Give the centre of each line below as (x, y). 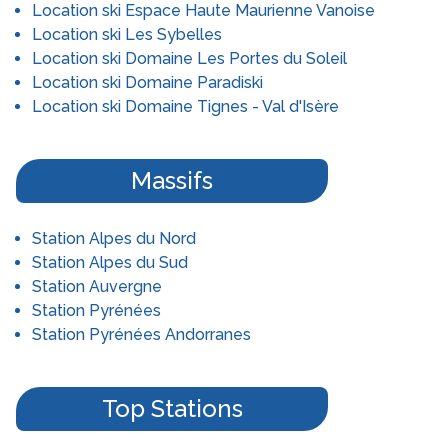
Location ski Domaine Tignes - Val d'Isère (185, 106)
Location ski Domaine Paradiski (147, 82)
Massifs (172, 180)
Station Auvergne (97, 286)
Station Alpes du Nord (114, 238)
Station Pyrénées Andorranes (141, 334)
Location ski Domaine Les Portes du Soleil (189, 58)
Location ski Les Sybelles (127, 34)
